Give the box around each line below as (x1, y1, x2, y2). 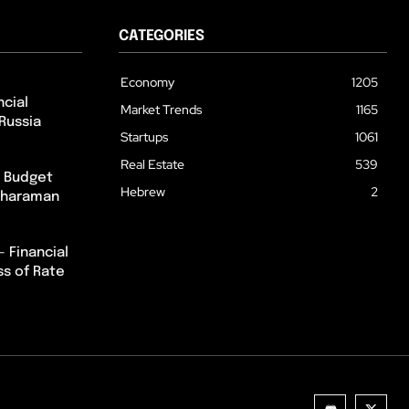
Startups (121, 129, 168, 146)
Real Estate (121, 156, 184, 173)
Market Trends (121, 101, 202, 119)
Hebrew (121, 184, 165, 201)
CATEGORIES (119, 28, 204, 45)
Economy (121, 74, 174, 91)
